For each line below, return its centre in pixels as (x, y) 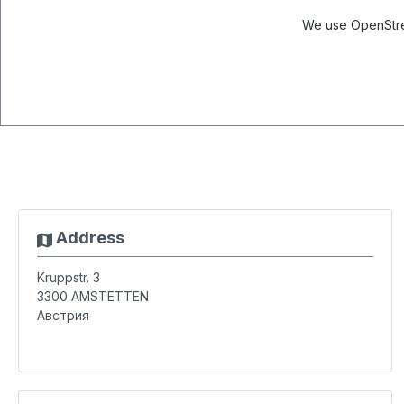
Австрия (63, 315)
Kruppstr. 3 (69, 277)
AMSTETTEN (110, 296)
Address (88, 238)
